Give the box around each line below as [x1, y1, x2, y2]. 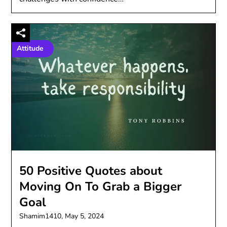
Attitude [17, 44, 44, 54]
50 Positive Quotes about [19, 162, 163, 179]
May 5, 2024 [65, 211, 104, 221]
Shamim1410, [19, 211, 65, 221]
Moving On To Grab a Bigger [19, 178, 182, 195]
